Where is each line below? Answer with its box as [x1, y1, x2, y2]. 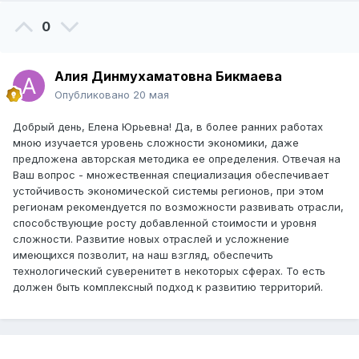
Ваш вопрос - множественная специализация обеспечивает [13, 168, 329, 182]
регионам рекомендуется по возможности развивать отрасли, [13, 200, 344, 214]
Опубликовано [54, 88, 133, 102]
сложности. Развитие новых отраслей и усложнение [13, 232, 289, 246]
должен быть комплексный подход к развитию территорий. [13, 280, 323, 294]
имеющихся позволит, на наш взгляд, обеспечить [13, 248, 273, 262]
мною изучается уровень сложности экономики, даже [13, 136, 299, 150]
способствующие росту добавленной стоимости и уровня [13, 216, 317, 230]
